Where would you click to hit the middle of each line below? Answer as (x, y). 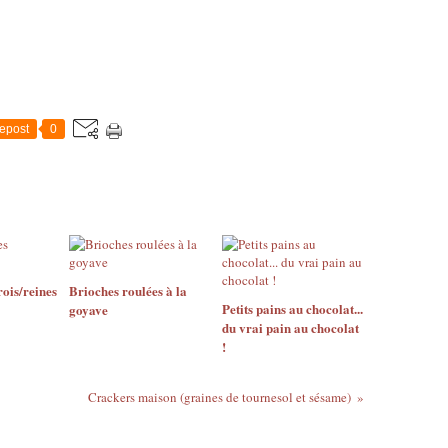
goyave (88, 309)
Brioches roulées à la (128, 290)
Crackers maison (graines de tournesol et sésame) (219, 397)
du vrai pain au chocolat (290, 327)
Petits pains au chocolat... (292, 308)
